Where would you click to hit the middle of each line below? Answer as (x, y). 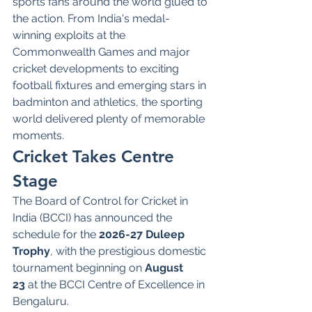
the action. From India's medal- (91, 18)
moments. (38, 135)
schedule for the (56, 234)
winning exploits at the (70, 35)
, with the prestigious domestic (130, 251)
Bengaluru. (41, 301)
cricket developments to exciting (97, 68)
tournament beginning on (79, 267)
